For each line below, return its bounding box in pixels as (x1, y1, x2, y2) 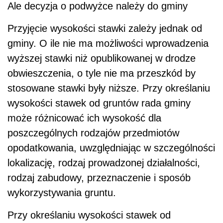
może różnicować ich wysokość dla (7, 112, 161, 124)
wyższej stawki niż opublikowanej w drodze (7, 53, 196, 64)
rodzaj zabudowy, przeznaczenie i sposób (7, 172, 191, 184)
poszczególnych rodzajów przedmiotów (7, 127, 179, 139)
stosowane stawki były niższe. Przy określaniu (7, 83, 210, 94)
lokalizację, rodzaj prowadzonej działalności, (7, 157, 200, 169)
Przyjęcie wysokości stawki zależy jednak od (7, 23, 202, 34)
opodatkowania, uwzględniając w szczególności (7, 142, 215, 154)
